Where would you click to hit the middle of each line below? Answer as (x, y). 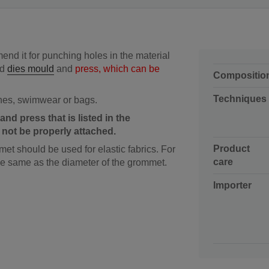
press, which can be (117, 68)
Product (231, 148)
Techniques (240, 98)
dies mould (31, 68)
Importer (232, 185)
